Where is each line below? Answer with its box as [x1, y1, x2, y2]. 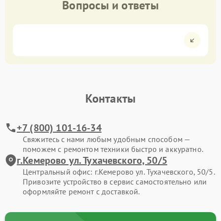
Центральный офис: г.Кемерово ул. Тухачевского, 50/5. [23, 167, 215, 177]
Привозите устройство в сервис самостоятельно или [23, 177, 207, 186]
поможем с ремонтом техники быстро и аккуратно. [23, 144, 203, 154]
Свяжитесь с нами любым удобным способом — [23, 134, 190, 144]
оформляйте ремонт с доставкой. [23, 186, 140, 196]
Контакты [85, 91, 136, 106]
